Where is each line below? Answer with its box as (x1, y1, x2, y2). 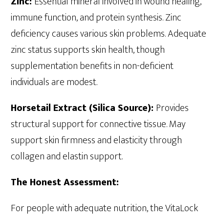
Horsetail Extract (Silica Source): (11, 99, 156, 116)
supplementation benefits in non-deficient (11, 57, 174, 74)
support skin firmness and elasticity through (11, 131, 182, 149)
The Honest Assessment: (11, 174, 119, 191)
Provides (156, 99, 189, 116)
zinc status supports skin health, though (11, 41, 165, 58)
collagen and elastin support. (11, 148, 123, 165)
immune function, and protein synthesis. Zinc (11, 9, 182, 26)
